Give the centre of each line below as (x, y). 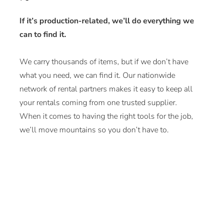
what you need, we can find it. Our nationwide (97, 76)
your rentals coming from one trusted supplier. (98, 103)
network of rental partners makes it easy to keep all (106, 89)
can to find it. (43, 35)
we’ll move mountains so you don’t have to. (94, 130)
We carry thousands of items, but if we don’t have (104, 62)
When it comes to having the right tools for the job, (106, 117)
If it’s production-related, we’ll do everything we (107, 21)
